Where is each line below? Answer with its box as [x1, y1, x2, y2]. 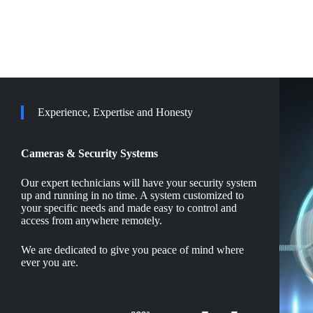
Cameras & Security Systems [21, 147, 158, 160]
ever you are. [21, 256, 78, 269]
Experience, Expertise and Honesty [38, 106, 193, 119]
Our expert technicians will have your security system [21, 177, 256, 189]
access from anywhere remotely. [21, 214, 162, 227]
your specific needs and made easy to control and [21, 202, 237, 214]
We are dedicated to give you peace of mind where [21, 244, 244, 256]
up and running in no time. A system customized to [21, 189, 244, 202]
